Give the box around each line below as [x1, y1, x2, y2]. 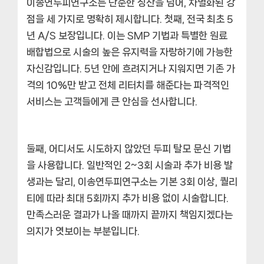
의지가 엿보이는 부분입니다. [27, 225, 140, 236]
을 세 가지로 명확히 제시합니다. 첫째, [35, 13, 187, 24]
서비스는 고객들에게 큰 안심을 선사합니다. [27, 95, 197, 107]
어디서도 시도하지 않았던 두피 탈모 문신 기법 [49, 143, 231, 154]
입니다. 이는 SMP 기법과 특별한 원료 [76, 29, 227, 41]
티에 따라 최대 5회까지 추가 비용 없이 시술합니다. [27, 192, 229, 203]
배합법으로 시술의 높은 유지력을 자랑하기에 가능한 [27, 46, 233, 57]
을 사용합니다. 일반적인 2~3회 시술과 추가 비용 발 [27, 159, 233, 170]
